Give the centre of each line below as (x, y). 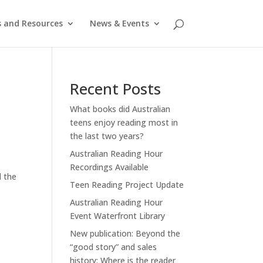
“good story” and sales (114, 247)
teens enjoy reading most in (124, 122)
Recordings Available (109, 167)
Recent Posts (116, 89)
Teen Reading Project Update (127, 185)
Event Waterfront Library (118, 216)
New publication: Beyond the (125, 233)
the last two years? (107, 136)
